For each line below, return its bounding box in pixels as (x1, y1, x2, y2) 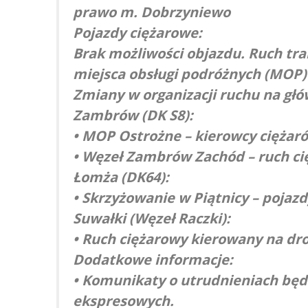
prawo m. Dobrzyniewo (73, 2, 230, 21)
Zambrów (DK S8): (73, 105, 193, 124)
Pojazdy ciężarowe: (73, 23, 202, 42)
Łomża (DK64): (73, 167, 169, 186)
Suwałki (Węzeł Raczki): (73, 208, 230, 228)
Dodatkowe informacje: (73, 250, 233, 269)
